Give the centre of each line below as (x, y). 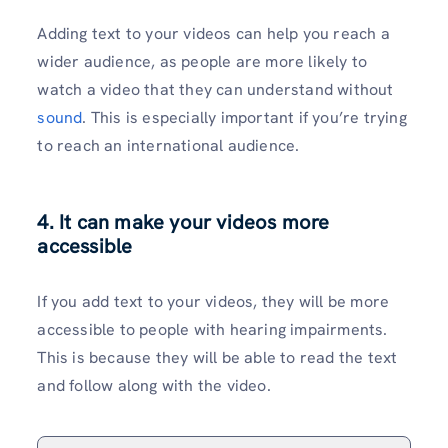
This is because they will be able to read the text (217, 358)
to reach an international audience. (168, 146)
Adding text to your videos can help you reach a (213, 34)
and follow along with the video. (154, 386)
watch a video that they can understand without (215, 90)
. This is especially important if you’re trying (244, 118)
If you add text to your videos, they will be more (213, 302)
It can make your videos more (194, 222)
